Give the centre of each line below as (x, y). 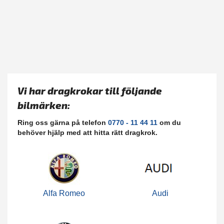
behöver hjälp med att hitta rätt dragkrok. (87, 133)
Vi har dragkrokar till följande (90, 91)
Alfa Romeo (64, 193)
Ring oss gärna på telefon (63, 123)
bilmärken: (44, 105)
